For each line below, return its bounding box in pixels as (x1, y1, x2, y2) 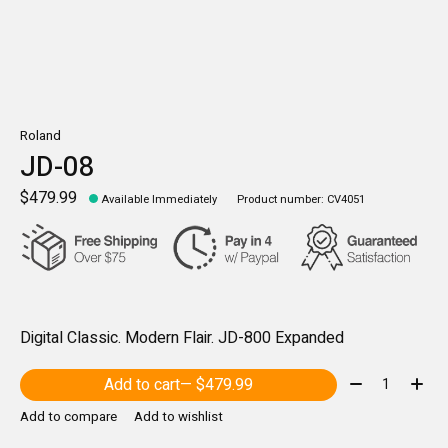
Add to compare (20, 407, 117, 428)
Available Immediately (102, 191, 218, 209)
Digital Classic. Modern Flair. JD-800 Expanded (20, 325, 344, 350)
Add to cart (103, 372, 180, 397)
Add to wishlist (133, 407, 223, 428)
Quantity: (344, 368, 404, 393)
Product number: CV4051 (237, 191, 366, 209)
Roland (20, 126, 61, 146)
